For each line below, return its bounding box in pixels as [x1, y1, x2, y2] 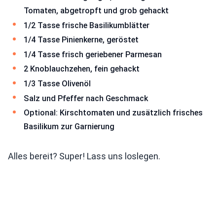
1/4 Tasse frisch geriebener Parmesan [24, 49, 162, 59]
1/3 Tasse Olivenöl [24, 79, 91, 89]
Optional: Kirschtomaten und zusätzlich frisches [24, 108, 203, 118]
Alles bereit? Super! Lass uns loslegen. [8, 150, 160, 161]
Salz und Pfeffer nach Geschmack [24, 93, 148, 103]
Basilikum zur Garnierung [24, 122, 114, 132]
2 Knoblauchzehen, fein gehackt [24, 64, 140, 74]
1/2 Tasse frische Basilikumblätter [24, 20, 149, 30]
